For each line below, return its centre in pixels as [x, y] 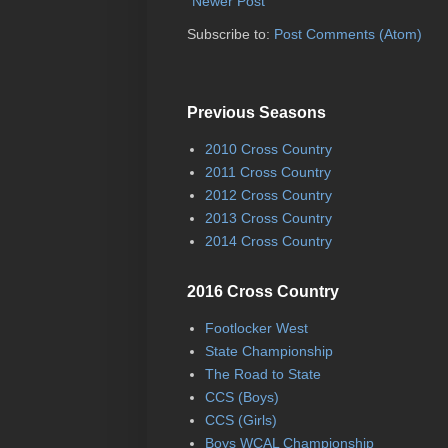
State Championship [268, 351]
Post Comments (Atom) [348, 33]
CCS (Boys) [241, 397]
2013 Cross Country [268, 218]
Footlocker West [256, 328]
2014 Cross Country [268, 241]
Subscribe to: [230, 33]
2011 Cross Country [267, 172]
